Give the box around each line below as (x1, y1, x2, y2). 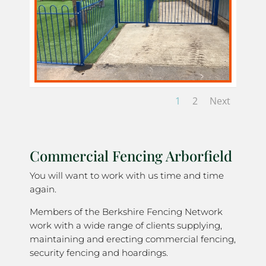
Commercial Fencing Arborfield (30, 146, 232, 166)
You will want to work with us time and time (30, 170, 224, 182)
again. (30, 183, 56, 195)
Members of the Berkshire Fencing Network (30, 206, 223, 218)
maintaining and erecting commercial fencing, (30, 233, 236, 245)
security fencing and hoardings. (30, 247, 168, 259)
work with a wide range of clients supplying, (30, 220, 222, 232)
